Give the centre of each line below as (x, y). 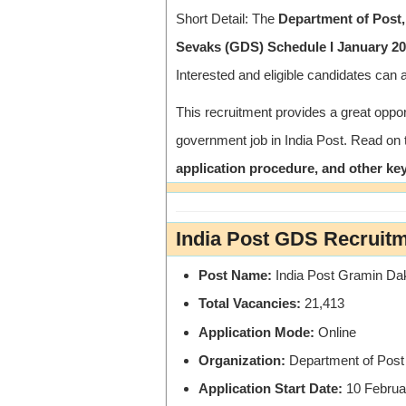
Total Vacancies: (250, 304)
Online (335, 332)
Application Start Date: (271, 389)
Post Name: (235, 275)
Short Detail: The (227, 18)
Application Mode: (256, 332)
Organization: (242, 360)
